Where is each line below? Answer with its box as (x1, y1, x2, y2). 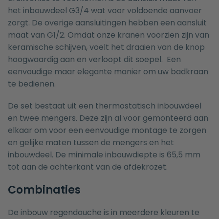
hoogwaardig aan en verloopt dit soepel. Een (8, 54, 181, 66)
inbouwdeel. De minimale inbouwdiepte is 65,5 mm (8, 149, 200, 161)
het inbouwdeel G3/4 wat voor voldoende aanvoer (8, 5, 202, 17)
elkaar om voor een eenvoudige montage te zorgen (8, 125, 206, 136)
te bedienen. (8, 78, 56, 90)
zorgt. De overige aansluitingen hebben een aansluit (8, 17, 207, 29)
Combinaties (8, 182, 81, 198)
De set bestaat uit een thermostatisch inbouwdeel (8, 100, 201, 112)
